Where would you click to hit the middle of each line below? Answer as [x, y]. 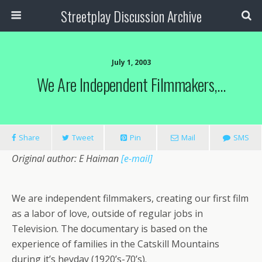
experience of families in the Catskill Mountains [116, 244]
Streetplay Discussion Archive [131, 16]
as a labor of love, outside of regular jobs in [107, 213]
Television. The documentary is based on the [110, 229]
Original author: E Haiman [66, 158]
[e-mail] [137, 158]
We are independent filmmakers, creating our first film [130, 198]
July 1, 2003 [131, 62]
